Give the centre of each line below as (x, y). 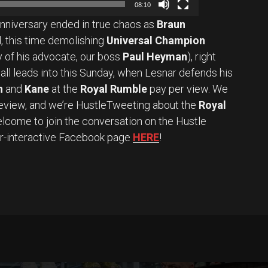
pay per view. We (188, 89)
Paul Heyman (154, 57)
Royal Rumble (114, 89)
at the (65, 89)
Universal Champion (156, 41)
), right (202, 57)
